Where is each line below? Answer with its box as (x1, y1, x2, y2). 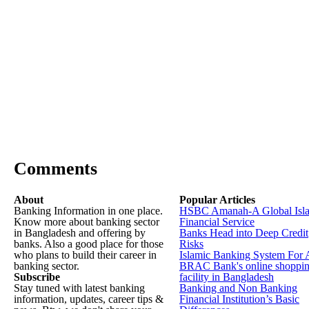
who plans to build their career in (14, 249, 157, 261)
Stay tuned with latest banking (14, 282, 145, 294)
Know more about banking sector (14, 216, 159, 228)
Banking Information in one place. (14, 205, 163, 217)
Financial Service (179, 216, 255, 228)
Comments (14, 159, 97, 179)
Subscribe (14, 271, 60, 283)
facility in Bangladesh (179, 271, 274, 283)
